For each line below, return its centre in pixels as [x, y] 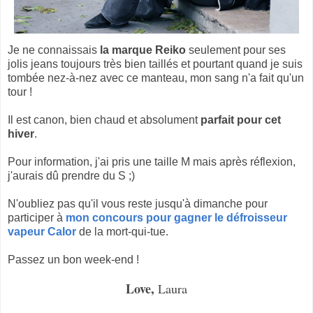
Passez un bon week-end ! [73, 259]
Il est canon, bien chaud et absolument [104, 119]
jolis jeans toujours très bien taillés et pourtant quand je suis [155, 64]
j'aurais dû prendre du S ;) [73, 175]
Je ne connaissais [54, 50]
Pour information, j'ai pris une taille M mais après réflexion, [152, 161]
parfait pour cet [241, 119]
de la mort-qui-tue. [124, 231]
